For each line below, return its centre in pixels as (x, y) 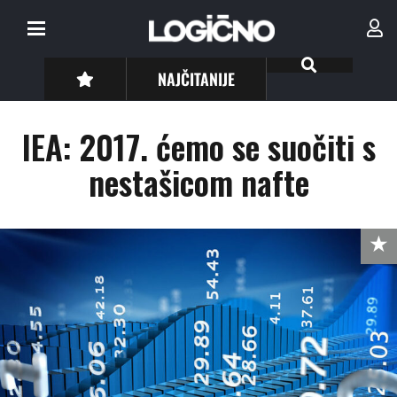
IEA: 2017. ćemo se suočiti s (198, 147)
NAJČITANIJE (197, 78)
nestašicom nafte (198, 182)
